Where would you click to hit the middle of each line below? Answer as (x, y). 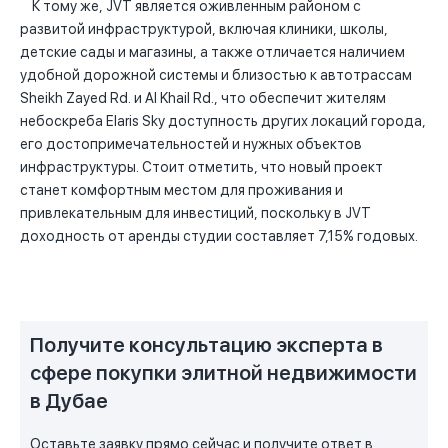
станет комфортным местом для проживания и (181, 190)
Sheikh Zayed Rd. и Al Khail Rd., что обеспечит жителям (203, 98)
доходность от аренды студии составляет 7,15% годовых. (219, 236)
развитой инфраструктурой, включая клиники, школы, (204, 29)
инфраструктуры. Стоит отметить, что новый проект (201, 167)
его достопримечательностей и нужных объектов (191, 144)
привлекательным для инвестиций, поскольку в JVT (195, 213)
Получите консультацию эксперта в (206, 345)
